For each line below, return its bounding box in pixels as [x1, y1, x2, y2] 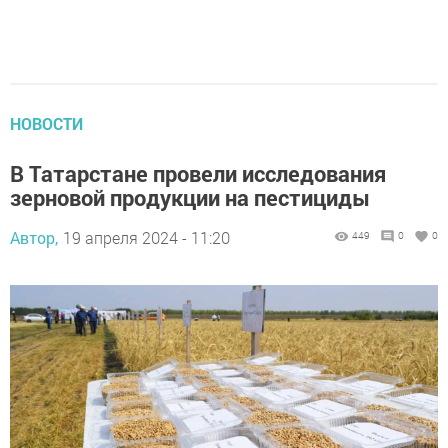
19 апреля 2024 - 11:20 [63, 227, 230, 249]
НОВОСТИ [10, 113, 83, 135]
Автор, [10, 227, 58, 249]
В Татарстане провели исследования [10, 159, 386, 189]
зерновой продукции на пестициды [10, 183, 370, 213]
